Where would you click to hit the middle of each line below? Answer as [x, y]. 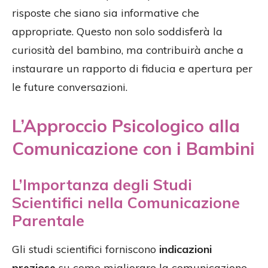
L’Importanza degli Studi [102, 184]
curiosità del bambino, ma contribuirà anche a [128, 50]
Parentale [48, 220]
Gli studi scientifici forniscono [86, 249]
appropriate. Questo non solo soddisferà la [117, 31]
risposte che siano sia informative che [106, 13]
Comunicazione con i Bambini [133, 148]
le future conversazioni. [70, 87]
